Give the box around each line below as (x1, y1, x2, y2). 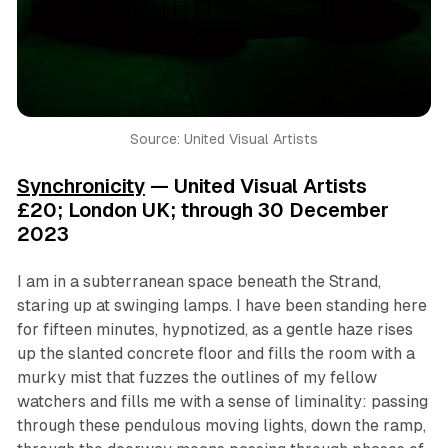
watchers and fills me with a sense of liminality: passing (16, 392, 428, 412)
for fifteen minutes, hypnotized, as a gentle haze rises (16, 320, 413, 340)
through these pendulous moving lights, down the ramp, (16, 416, 426, 436)
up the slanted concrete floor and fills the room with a (16, 344, 415, 364)
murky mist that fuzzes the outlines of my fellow (16, 368, 377, 388)
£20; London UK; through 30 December (16, 199, 389, 222)
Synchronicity (16, 175, 145, 198)
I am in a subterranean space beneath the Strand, (16, 272, 381, 292)
